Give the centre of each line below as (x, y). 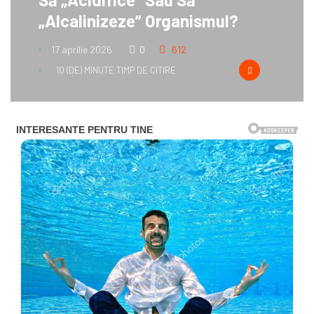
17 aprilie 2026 (81, 50)
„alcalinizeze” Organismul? (138, 21)
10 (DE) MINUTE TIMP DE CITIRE (116, 70)
